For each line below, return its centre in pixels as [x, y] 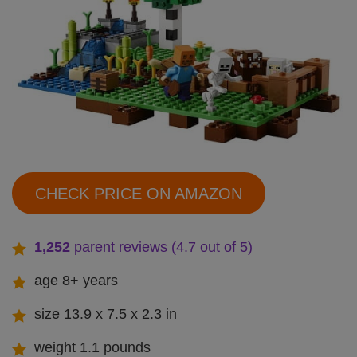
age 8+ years [76, 281]
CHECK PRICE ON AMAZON [138, 193]
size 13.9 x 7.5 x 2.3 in [106, 314]
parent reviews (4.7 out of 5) [161, 247]
